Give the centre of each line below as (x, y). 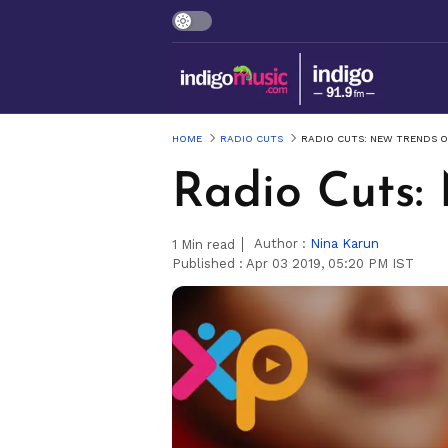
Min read (206, 244)
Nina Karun (344, 243)
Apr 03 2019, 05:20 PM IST (330, 263)
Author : (282, 243)
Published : (209, 263)
